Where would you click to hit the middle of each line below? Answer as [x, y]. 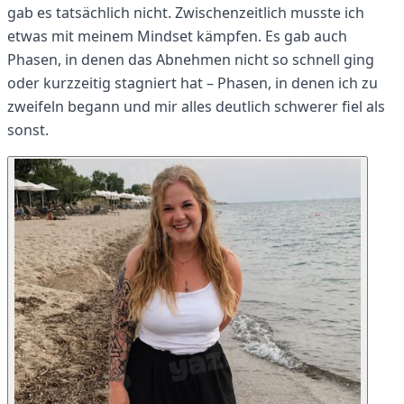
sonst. [28, 130]
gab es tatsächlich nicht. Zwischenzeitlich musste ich [186, 13]
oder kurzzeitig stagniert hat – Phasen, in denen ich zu [193, 83]
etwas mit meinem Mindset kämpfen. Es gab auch [177, 37]
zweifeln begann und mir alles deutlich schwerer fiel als [196, 107]
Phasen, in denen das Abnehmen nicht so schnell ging [191, 60]
